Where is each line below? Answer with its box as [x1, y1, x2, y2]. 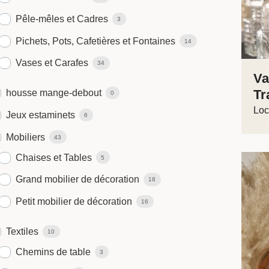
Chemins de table [16, 246, 91, 257]
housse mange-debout [6, 87, 101, 98]
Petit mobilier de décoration [16, 196, 132, 207]
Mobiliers [6, 131, 45, 142]
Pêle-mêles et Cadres [16, 13, 108, 24]
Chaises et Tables [16, 152, 92, 163]
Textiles [6, 226, 38, 237]
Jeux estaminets [6, 109, 75, 120]
